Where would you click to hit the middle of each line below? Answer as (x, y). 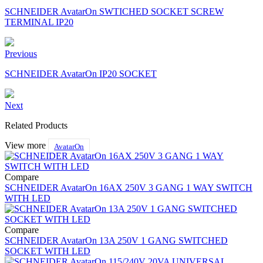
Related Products (36, 126)
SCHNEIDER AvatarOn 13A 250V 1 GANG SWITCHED (116, 241)
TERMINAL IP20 (39, 22)
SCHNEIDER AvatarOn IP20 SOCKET (81, 74)
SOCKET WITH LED (48, 251)
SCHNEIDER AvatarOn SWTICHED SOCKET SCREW (114, 12)
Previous (21, 54)
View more (25, 146)
